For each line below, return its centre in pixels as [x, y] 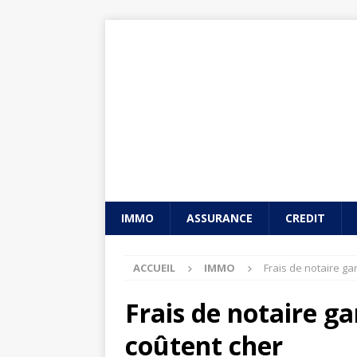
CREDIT [305, 218]
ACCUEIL [154, 268]
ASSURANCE [220, 218]
